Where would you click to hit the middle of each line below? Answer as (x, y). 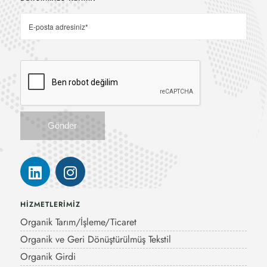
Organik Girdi (48, 257)
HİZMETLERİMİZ (50, 205)
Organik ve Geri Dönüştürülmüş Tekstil (95, 240)
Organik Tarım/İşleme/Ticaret (78, 222)
